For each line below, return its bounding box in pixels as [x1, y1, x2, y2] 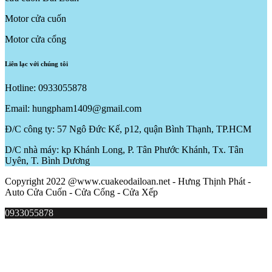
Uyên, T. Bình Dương [5, 155, 90, 166]
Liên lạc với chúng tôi [5, 59, 68, 67]
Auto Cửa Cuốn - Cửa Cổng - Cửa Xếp [5, 186, 158, 197]
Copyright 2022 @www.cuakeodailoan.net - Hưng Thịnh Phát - [5, 175, 251, 186]
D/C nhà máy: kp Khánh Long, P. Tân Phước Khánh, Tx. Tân [5, 144, 243, 155]
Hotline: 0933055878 [5, 82, 87, 93]
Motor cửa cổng [5, 34, 66, 44]
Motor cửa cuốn [5, 13, 66, 24]
